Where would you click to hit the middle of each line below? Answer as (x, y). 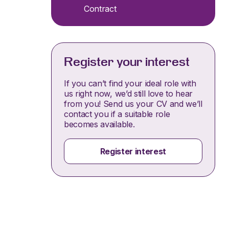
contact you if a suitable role (117, 114)
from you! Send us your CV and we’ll (133, 104)
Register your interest (127, 62)
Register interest (133, 151)
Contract (100, 9)
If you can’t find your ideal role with (130, 83)
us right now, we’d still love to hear (129, 94)
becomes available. (99, 124)
